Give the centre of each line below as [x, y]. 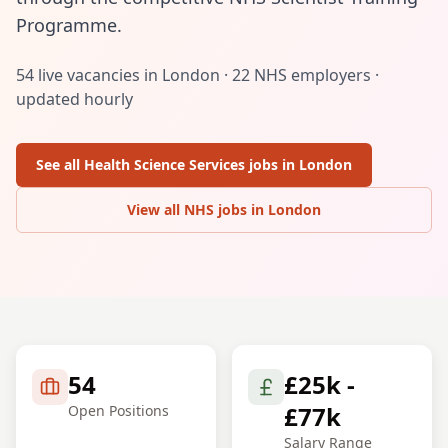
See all [60, 164]
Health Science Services [164, 164]
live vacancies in [98, 75]
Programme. [69, 25]
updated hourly [74, 99]
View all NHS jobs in [197, 209]
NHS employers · [314, 75]
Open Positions [118, 410]
